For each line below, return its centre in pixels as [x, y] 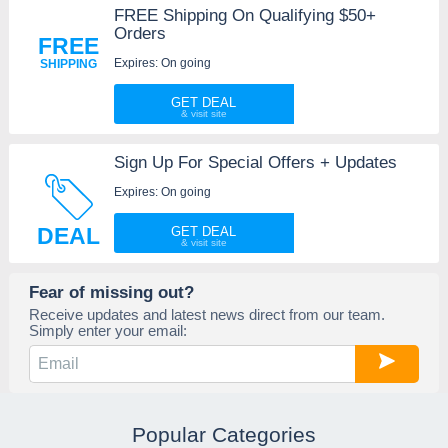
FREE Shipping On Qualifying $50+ [244, 15]
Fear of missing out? [111, 291]
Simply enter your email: [107, 330]
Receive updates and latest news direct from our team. [206, 314]
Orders [139, 33]
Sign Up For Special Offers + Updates [255, 162]
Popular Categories [223, 434]
